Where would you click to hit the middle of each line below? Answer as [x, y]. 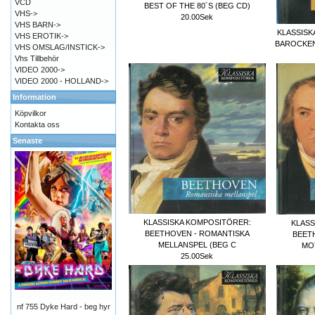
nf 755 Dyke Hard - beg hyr [63, 307]
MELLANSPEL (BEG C [197, 244]
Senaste [27, 141]
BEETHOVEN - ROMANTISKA [197, 233]
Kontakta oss [37, 124]
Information [34, 97]
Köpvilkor [31, 113]
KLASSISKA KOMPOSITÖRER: [197, 222]
